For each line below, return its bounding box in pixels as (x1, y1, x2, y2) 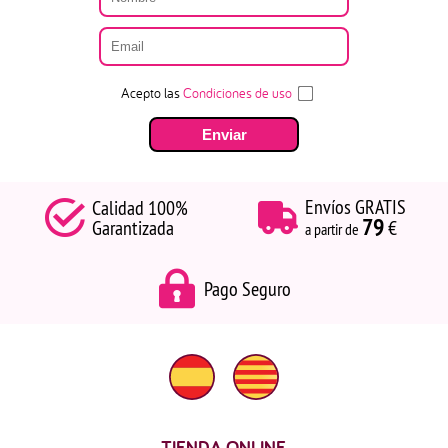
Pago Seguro (204, 276, 291, 301)
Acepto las (121, 84, 183, 102)
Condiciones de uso (183, 84, 292, 102)
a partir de (304, 219, 362, 239)
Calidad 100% (91, 195, 188, 220)
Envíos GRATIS (304, 194, 406, 219)
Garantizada (91, 215, 174, 240)
